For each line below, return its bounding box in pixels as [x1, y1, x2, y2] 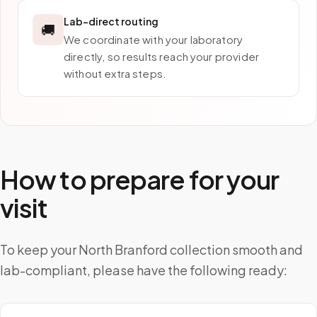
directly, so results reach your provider [64, 50, 259, 63]
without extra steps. [64, 67, 166, 80]
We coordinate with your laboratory [64, 33, 243, 46]
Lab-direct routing [64, 15, 158, 28]
